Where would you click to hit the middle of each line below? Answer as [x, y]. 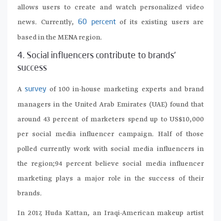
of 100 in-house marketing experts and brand [125, 89]
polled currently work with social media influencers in [110, 149]
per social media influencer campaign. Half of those [110, 134]
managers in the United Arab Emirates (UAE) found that [110, 104]
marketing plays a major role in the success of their [110, 178]
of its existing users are [160, 22]
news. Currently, [46, 22]
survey [36, 89]
